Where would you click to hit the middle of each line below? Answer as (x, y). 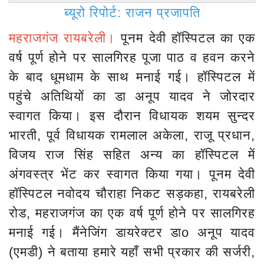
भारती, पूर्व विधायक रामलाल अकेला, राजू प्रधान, (132, 135)
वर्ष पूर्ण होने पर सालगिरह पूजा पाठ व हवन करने (132, 57)
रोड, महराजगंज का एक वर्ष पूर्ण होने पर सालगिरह (132, 213)
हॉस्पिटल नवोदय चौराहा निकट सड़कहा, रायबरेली (132, 193)
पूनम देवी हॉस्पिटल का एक (188, 38)
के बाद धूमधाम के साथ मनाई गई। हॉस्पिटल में (132, 77)
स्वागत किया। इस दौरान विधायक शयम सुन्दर (132, 115)
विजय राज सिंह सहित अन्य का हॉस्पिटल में (132, 154)
